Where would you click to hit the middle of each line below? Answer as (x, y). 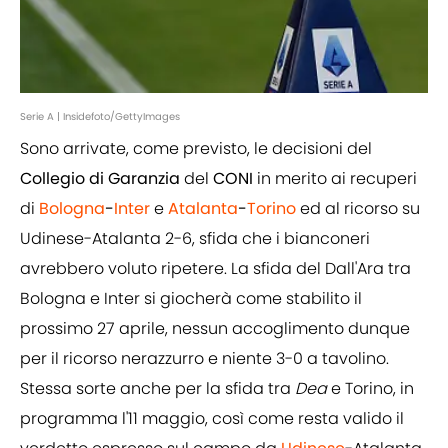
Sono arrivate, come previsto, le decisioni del (196, 149)
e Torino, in (372, 389)
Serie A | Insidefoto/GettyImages (100, 117)
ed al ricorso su (360, 209)
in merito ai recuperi (337, 179)
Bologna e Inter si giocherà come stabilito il (191, 299)
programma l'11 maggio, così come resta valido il (212, 419)
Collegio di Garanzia (100, 179)
